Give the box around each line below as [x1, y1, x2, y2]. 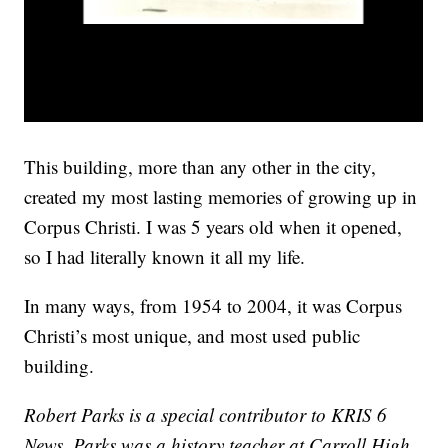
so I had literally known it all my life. [24, 244, 306, 270]
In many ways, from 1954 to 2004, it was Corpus [24, 293, 403, 319]
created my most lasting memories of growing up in [24, 184, 418, 210]
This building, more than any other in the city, [24, 154, 377, 180]
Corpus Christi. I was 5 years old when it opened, [24, 214, 403, 240]
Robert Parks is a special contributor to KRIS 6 [24, 402, 388, 428]
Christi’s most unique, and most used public [24, 323, 361, 349]
